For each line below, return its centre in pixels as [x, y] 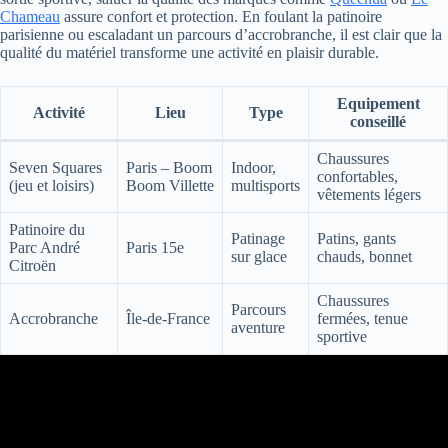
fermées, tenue [362, 318]
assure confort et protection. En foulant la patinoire [221, 16]
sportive [342, 336]
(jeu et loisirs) [51, 185]
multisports [265, 185]
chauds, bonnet [364, 256]
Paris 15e [155, 247]
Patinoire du [47, 229]
